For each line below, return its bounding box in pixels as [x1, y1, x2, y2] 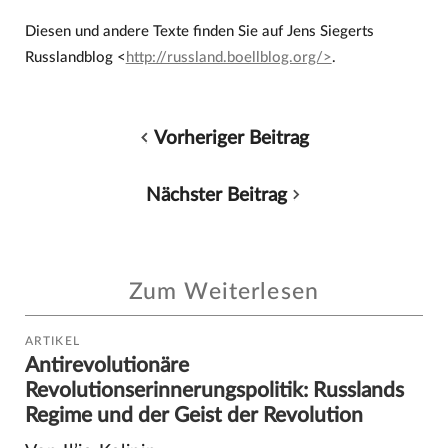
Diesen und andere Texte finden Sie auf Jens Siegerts [24, 23, 374, 39]
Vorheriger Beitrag [154, 127, 310, 148]
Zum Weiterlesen [128, 281, 320, 303]
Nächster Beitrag [145, 184, 287, 205]
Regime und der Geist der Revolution [24, 405, 363, 427]
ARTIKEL [24, 335, 81, 348]
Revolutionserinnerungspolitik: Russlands [24, 380, 404, 402]
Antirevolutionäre [24, 355, 189, 377]
